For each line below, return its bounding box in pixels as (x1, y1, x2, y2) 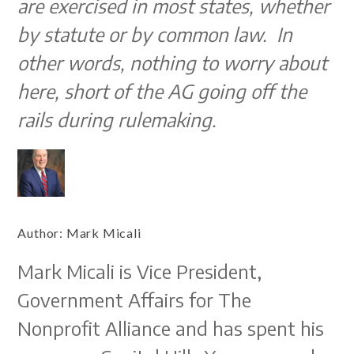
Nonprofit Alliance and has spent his (17, 316, 325, 340)
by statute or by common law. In (17, 22, 293, 46)
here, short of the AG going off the (17, 79, 307, 103)
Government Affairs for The (17, 288, 252, 311)
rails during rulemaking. (17, 107, 217, 131)
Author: (17, 225, 66, 240)
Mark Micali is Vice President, (17, 259, 262, 283)
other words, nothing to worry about (17, 51, 328, 74)
